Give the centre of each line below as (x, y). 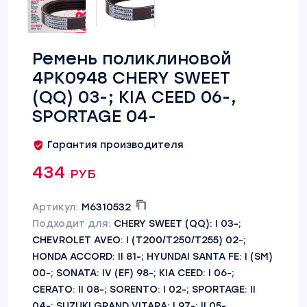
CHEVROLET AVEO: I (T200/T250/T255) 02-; (139, 240)
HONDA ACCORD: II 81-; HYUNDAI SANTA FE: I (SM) (152, 257)
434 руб (64, 172)
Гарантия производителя (115, 145)
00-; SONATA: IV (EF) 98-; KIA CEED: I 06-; (133, 273)
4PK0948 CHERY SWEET (131, 78)
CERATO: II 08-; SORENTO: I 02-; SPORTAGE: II (144, 290)
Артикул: (57, 207)
